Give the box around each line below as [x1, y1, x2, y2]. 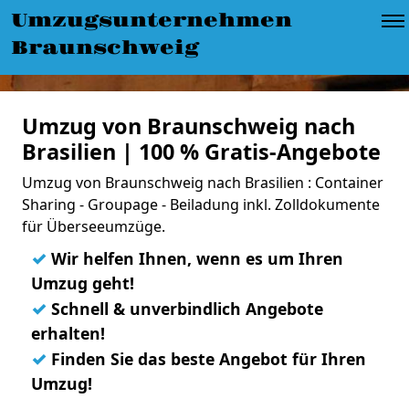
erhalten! [31, 322, 105, 344]
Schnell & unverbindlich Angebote [47, 298, 323, 320]
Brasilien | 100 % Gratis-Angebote [22, 137, 381, 166]
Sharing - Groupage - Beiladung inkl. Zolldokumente [22, 194, 380, 215]
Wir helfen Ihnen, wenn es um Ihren [47, 247, 343, 269]
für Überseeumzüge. [22, 216, 165, 236]
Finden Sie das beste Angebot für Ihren [47, 348, 366, 370]
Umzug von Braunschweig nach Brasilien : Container [22, 173, 383, 193]
